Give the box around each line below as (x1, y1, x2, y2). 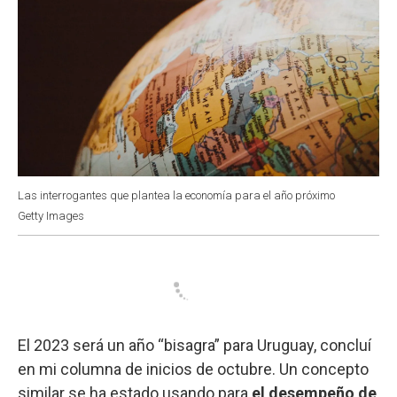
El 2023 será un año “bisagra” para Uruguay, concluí (18, 335, 371, 354)
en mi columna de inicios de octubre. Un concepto (18, 359, 369, 378)
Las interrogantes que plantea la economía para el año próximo (18, 188, 335, 202)
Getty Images (18, 208, 84, 222)
